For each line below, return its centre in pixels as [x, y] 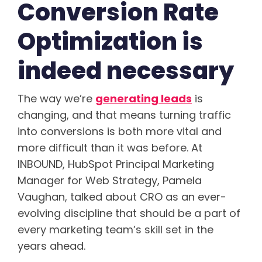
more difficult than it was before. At [110, 147]
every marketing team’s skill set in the [116, 229]
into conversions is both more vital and [120, 131]
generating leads [144, 98]
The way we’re [56, 98]
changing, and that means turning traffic [124, 115]
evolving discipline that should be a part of [129, 213]
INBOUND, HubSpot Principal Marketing [116, 164]
